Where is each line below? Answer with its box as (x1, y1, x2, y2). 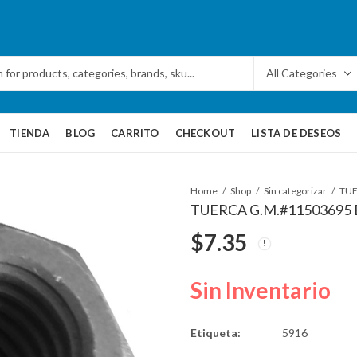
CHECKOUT (175, 126, 236, 139)
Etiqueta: (190, 325, 241, 339)
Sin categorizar (264, 184, 327, 197)
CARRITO (111, 126, 159, 139)
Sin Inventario (190, 276, 331, 304)
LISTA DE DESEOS (251, 126, 342, 139)
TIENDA (10, 126, 50, 139)
